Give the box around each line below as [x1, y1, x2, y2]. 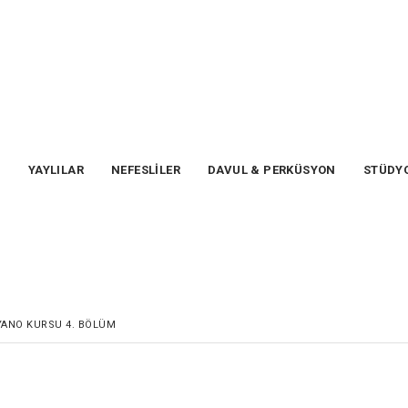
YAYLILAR [27, 163, 85, 177]
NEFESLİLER [111, 163, 181, 177]
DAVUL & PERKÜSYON [208, 163, 336, 177]
